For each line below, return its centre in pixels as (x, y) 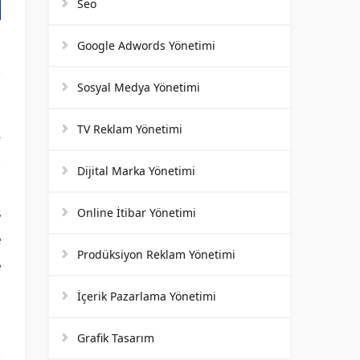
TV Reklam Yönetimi (130, 129)
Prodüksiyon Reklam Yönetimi (156, 254)
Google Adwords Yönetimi (146, 45)
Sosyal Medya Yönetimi (139, 87)
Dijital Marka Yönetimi (136, 170)
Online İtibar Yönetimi (137, 212)
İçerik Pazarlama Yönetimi (147, 296)
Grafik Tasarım (116, 337)
